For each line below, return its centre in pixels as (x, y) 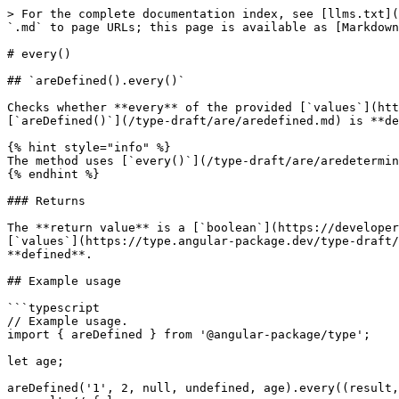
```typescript (53, 308)
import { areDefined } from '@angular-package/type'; (189, 334)
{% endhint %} (53, 174)
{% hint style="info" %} (89, 147)
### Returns (46, 201)
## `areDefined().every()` (96, 81)
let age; (36, 361)
